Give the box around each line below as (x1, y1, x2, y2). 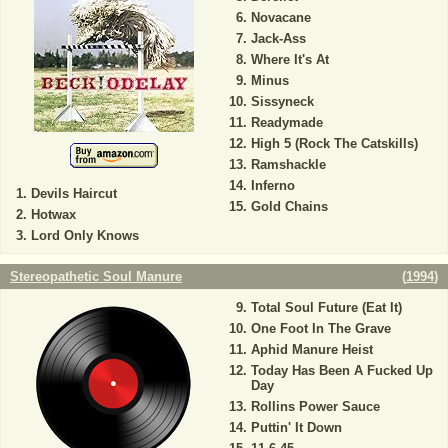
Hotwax (31, 207, 76, 222)
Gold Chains (250, 199, 328, 214)
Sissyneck (250, 94, 314, 109)
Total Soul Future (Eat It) (250, 300, 402, 315)
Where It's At (250, 52, 329, 67)
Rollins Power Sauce (250, 399, 380, 414)
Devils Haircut (31, 186, 117, 201)
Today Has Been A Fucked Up (250, 363, 433, 378)
